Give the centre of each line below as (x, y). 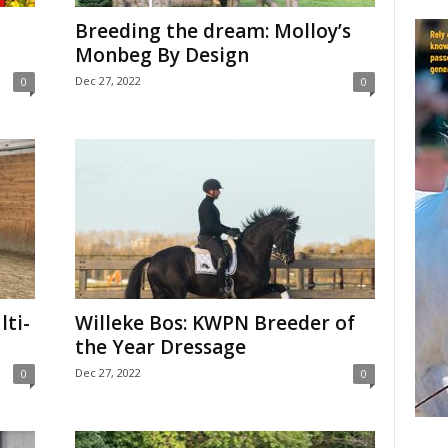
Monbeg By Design (161, 55)
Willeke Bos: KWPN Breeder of (214, 323)
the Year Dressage (160, 347)
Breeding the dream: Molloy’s (212, 31)
